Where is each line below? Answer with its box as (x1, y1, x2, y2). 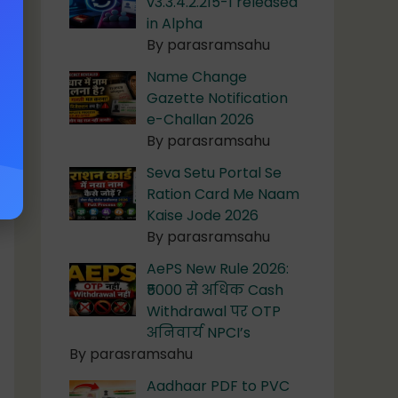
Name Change (147, 67, 247, 88)
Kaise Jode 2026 (147, 205, 259, 227)
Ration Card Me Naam (147, 184, 299, 205)
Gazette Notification (147, 88, 288, 109)
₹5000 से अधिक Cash (147, 280, 283, 301)
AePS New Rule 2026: (147, 259, 289, 280)
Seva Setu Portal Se (147, 163, 282, 184)
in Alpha (147, 13, 203, 35)
